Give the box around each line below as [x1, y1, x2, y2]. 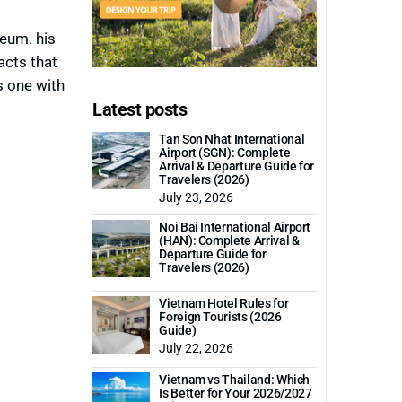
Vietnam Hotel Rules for [159, 294, 289, 312]
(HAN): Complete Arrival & [159, 232, 300, 249]
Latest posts [92, 97, 188, 121]
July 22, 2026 [159, 339, 234, 357]
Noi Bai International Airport [159, 218, 311, 236]
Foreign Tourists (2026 [159, 308, 282, 326]
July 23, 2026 [159, 188, 234, 206]
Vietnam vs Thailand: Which [159, 371, 310, 389]
